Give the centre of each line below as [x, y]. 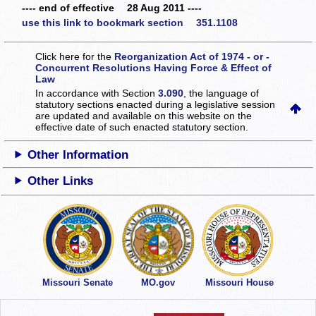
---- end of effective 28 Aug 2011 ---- [112, 7]
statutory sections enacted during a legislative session [156, 104]
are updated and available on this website [130, 115]
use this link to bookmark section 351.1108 [130, 23]
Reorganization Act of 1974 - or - [192, 56]
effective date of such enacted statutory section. [142, 127]
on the [238, 115]
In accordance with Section [97, 93]
